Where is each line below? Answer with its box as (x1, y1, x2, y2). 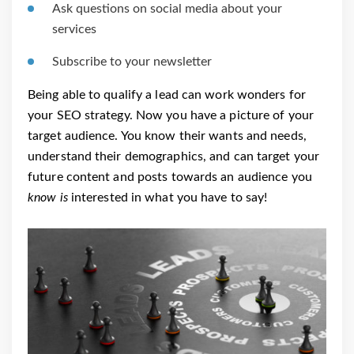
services (52, 23, 96, 36)
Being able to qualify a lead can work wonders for (28, 88, 306, 102)
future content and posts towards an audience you (28, 171, 312, 184)
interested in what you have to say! (67, 191, 268, 205)
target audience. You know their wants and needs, (28, 130, 307, 143)
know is (28, 191, 68, 205)
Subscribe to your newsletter (52, 55, 212, 69)
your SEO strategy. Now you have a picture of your (28, 109, 314, 122)
